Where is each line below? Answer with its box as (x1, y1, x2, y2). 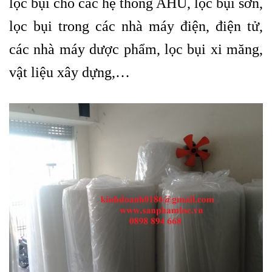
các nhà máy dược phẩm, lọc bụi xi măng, (9, 41, 263, 58)
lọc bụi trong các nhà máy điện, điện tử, (9, 18, 263, 35)
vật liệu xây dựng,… (9, 64, 130, 81)
